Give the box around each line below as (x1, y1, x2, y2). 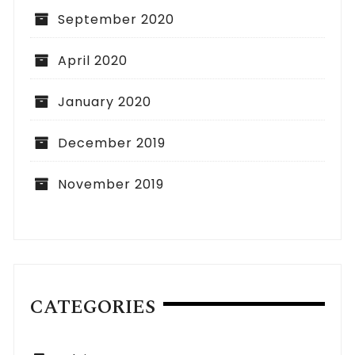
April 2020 (58, 52, 128, 71)
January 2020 (58, 93, 152, 112)
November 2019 (58, 175, 165, 194)
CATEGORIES (30, 293, 156, 323)
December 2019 (58, 134, 166, 153)
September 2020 (58, 10, 175, 29)
